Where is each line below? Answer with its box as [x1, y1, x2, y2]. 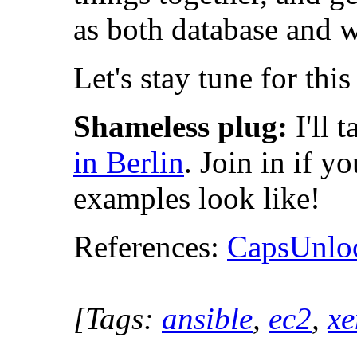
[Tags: [73, 301, 162, 335]
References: [73, 229, 227, 264]
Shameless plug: [73, 109, 288, 143]
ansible [162, 301, 253, 335]
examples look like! [73, 181, 320, 215]
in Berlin [73, 145, 184, 179]
